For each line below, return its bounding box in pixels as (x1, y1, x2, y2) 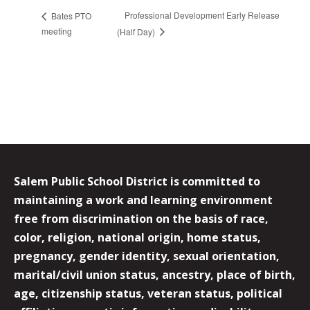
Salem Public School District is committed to (14, 174, 260, 190)
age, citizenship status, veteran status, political (14, 286, 282, 302)
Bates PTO (49, 9, 91, 21)
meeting (42, 24, 72, 37)
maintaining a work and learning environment (14, 192, 273, 208)
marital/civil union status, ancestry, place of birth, (14, 267, 295, 283)
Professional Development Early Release (125, 9, 280, 21)
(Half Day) (117, 25, 158, 37)
